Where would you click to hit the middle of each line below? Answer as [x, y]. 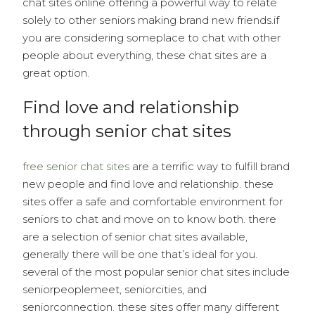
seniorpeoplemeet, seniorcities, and [115, 289]
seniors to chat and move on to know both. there [149, 219]
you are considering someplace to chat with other [152, 38]
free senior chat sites [76, 166]
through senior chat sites [127, 131]
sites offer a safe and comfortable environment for [153, 201]
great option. [56, 73]
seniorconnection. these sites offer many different [151, 307]
